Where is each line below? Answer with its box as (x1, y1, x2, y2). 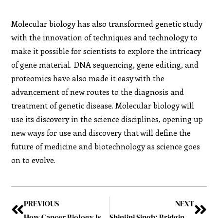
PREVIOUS (24, 198, 59, 209)
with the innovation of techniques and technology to (11, 32, 198, 42)
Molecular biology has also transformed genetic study (11, 18, 203, 29)
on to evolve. (11, 154, 56, 165)
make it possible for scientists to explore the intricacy (11, 45, 201, 56)
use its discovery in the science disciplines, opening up (11, 113, 203, 124)
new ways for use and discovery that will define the (11, 127, 191, 138)
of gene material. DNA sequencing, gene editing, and (11, 59, 199, 70)
